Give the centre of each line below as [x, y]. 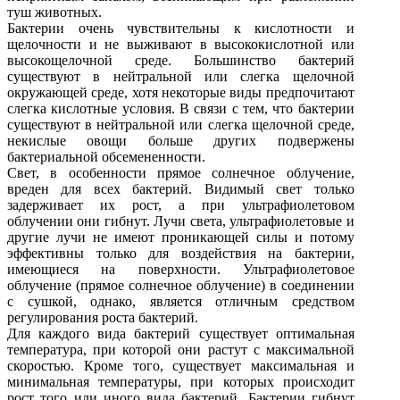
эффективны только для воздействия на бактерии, [181, 253]
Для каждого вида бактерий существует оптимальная [181, 333]
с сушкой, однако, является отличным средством [181, 301]
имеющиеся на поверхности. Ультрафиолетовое [181, 269]
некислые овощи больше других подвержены [181, 140]
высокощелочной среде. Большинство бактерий [181, 60]
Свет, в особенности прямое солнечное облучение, [181, 172]
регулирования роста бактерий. [103, 317]
